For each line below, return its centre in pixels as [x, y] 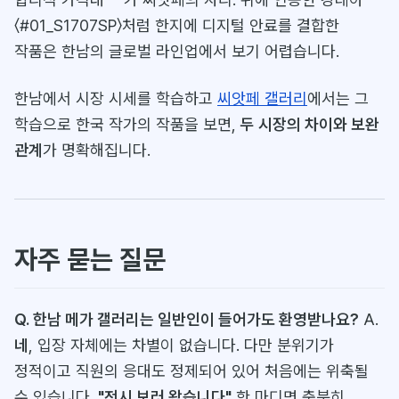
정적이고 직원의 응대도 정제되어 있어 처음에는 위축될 [191, 370]
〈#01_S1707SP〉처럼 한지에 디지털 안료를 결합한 [177, 25]
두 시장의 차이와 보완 [310, 124]
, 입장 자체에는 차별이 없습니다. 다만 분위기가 [181, 345]
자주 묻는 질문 [90, 259]
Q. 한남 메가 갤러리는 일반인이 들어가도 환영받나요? [187, 319]
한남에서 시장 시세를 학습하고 [116, 98]
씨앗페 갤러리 [262, 98]
